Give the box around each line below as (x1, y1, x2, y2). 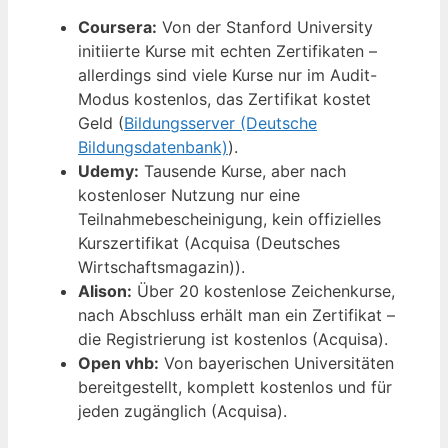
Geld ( (78, 112, 124, 133)
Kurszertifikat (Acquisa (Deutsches (78, 232, 340, 253)
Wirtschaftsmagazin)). (78, 256, 245, 277)
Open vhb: (78, 352, 159, 373)
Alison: (78, 280, 132, 301)
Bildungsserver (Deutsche (124, 112, 317, 133)
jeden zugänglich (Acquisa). (78, 400, 287, 421)
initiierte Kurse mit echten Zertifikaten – (78, 40, 377, 61)
